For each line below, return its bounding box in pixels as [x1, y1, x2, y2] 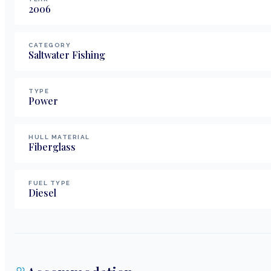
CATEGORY [28, 41, 71, 48]
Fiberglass [28, 140, 76, 153]
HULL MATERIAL [28, 133, 90, 140]
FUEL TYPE [28, 179, 71, 186]
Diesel [28, 186, 56, 199]
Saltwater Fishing [28, 48, 105, 61]
